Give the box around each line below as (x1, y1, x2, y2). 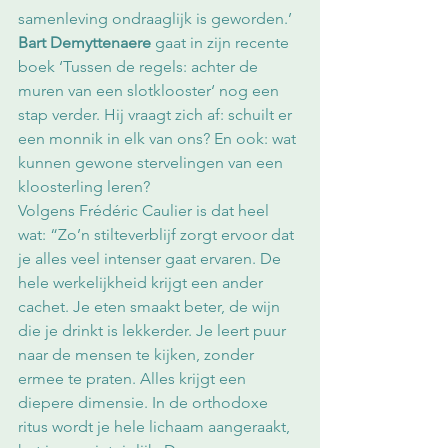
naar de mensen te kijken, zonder (18, 345, 258, 365)
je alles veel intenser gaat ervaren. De (18, 249, 285, 269)
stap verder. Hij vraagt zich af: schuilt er (18, 105, 296, 125)
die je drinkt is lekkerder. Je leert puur (18, 321, 290, 341)
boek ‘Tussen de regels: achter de (18, 57, 262, 77)
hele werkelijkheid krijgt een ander (18, 273, 267, 293)
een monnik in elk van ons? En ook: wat (18, 129, 300, 149)
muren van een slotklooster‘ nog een (18, 81, 283, 101)
